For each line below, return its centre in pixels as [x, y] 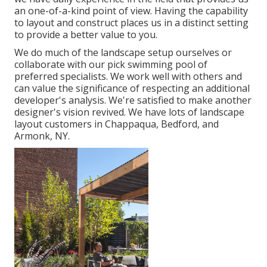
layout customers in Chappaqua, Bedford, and [117, 124]
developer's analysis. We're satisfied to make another [133, 100]
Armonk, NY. [42, 136]
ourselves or [203, 53]
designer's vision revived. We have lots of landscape [129, 112]
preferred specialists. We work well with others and [128, 77]
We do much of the [58, 53]
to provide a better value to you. [86, 35]
